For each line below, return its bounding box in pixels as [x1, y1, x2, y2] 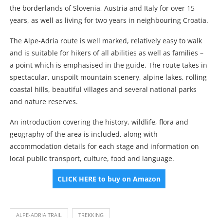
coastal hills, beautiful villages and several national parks [10, 85, 197, 94]
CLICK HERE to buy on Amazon [57, 174, 161, 183]
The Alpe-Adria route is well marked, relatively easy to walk [10, 36, 202, 45]
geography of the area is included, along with [10, 129, 158, 139]
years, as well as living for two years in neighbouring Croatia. [10, 16, 208, 25]
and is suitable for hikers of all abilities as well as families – [10, 48, 203, 57]
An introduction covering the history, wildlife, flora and [10, 117, 188, 127]
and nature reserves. [10, 97, 78, 106]
